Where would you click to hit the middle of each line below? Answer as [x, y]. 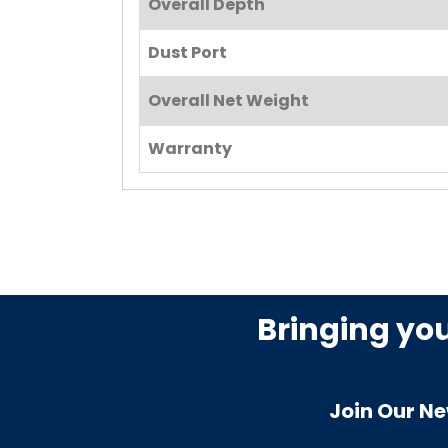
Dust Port [187, 53]
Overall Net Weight [228, 101]
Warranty [190, 149]
